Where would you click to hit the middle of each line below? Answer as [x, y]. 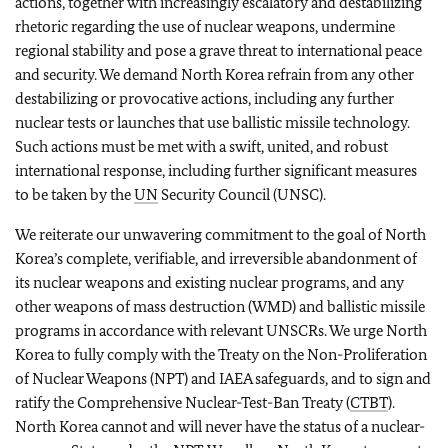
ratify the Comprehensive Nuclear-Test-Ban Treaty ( [182, 402]
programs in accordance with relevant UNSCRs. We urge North [221, 330]
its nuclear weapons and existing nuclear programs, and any [209, 282]
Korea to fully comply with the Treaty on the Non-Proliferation [221, 354]
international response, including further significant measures [216, 170]
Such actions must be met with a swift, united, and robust [201, 146]
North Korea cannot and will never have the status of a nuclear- [220, 426]
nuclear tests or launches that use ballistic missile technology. [212, 122]
